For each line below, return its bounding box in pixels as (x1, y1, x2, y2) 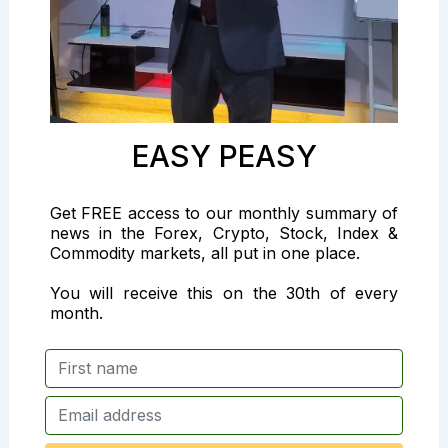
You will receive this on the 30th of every (49, 282, 399, 303)
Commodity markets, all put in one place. (49, 242, 360, 263)
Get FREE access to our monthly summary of (49, 202, 399, 223)
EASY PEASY (131, 138, 317, 175)
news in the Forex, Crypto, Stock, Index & (49, 222, 399, 243)
